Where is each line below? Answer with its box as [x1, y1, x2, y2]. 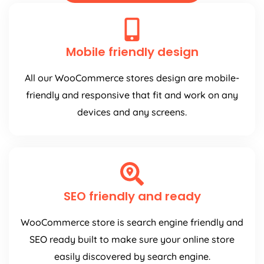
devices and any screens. [77, 106, 187, 118]
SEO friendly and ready [63, 188, 201, 205]
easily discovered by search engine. [54, 250, 210, 263]
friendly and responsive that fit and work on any [26, 89, 238, 101]
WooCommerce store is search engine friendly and [21, 216, 243, 229]
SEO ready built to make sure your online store [29, 233, 235, 246]
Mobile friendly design [65, 44, 199, 61]
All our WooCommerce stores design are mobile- [25, 72, 239, 84]
